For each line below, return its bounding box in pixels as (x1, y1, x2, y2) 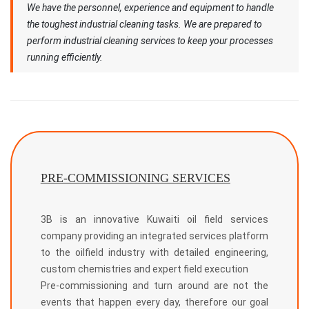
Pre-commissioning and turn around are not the (40, 279, 269, 291)
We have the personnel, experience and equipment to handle (27, 1, 274, 13)
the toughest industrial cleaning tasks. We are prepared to (27, 18, 262, 30)
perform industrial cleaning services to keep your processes (27, 34, 273, 46)
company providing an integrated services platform (40, 230, 269, 241)
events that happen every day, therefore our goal (40, 296, 269, 308)
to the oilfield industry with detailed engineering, (40, 246, 269, 258)
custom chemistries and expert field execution (40, 263, 248, 275)
